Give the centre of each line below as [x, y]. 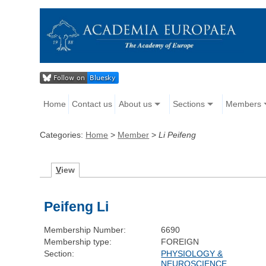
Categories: [63, 135]
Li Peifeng [178, 135]
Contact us [92, 104]
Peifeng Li [77, 207]
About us [135, 104]
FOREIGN [180, 242]
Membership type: [78, 242]
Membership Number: [85, 230]
